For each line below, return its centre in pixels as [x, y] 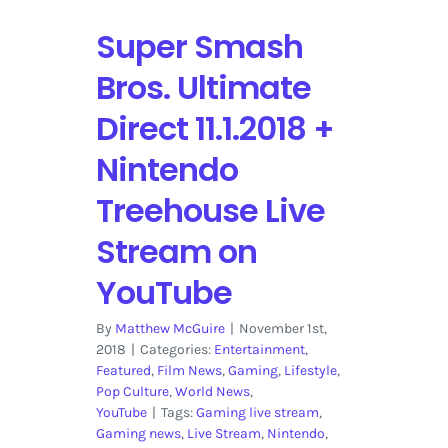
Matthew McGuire [169, 329]
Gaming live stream [257, 413]
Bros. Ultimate [203, 88]
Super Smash [199, 47]
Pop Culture [132, 392]
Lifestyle [310, 371]
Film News [189, 371]
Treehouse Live [210, 211]
